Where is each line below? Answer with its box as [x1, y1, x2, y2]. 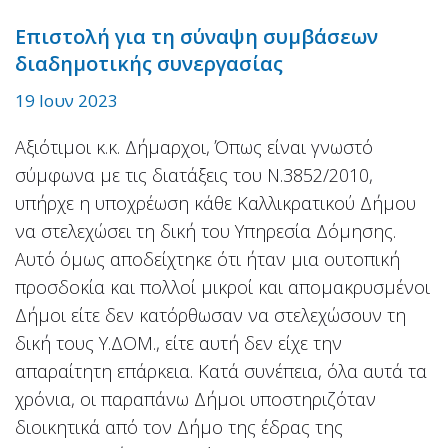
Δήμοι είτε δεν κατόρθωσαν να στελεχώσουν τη [15, 302, 406, 327]
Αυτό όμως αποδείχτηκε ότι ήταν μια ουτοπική [15, 246, 400, 271]
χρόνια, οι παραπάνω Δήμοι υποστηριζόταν [15, 386, 376, 411]
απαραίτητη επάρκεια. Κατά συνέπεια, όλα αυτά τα [15, 358, 427, 383]
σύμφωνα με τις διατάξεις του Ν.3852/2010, [15, 162, 373, 187]
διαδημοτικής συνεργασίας [15, 49, 283, 77]
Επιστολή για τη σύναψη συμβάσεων [15, 22, 378, 50]
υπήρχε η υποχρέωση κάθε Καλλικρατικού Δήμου [15, 190, 416, 215]
